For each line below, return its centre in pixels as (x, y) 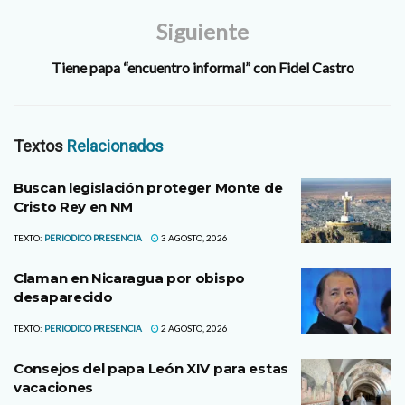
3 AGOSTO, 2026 (193, 238)
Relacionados (115, 146)
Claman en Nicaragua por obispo (129, 278)
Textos (40, 146)
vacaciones (53, 388)
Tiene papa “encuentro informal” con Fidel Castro (202, 68)
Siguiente (202, 32)
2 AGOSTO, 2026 (193, 329)
